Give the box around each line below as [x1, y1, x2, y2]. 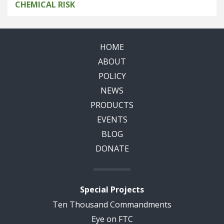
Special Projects [80, 184, 144, 195]
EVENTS [96, 114, 127, 125]
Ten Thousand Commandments [52, 199, 171, 210]
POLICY [98, 70, 126, 81]
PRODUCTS [90, 99, 133, 110]
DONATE [95, 143, 129, 154]
